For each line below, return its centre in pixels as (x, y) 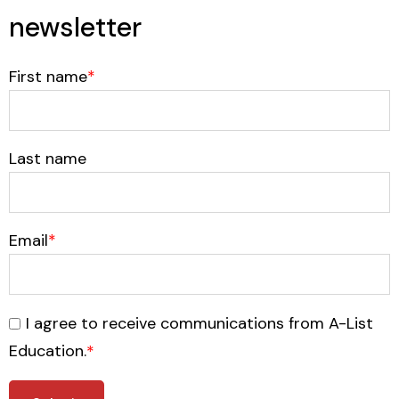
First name (48, 77)
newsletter (75, 27)
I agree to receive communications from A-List (199, 324)
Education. (48, 351)
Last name (48, 159)
